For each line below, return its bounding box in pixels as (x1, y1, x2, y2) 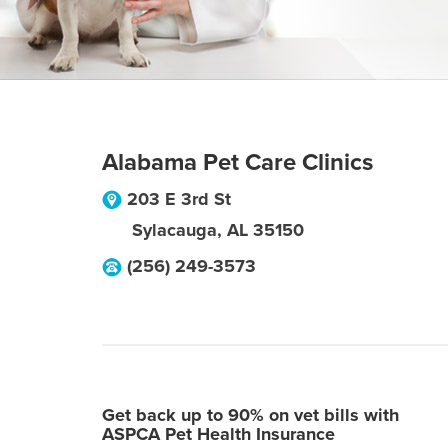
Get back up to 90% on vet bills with (102, 404, 399, 426)
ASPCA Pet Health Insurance (102, 423, 335, 445)
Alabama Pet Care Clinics (102, 148, 373, 177)
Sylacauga (132, 219, 217, 241)
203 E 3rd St (127, 188, 231, 210)
